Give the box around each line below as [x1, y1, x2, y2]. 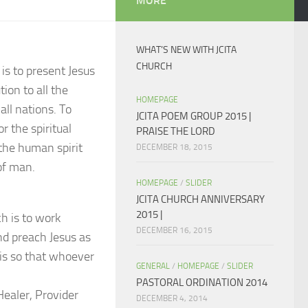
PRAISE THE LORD [136, 125, 215, 137]
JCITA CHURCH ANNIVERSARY [136, 193, 265, 206]
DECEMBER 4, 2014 [136, 294, 208, 303]
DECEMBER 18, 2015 [136, 142, 212, 152]
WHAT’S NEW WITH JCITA [136, 44, 236, 56]
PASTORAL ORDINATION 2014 [136, 276, 267, 289]
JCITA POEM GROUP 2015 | [136, 110, 251, 122]
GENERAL [136, 261, 170, 271]
